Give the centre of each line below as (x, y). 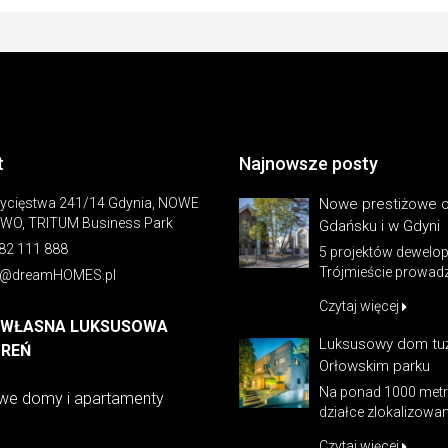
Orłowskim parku (374, 365)
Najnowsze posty (308, 163)
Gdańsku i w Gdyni (379, 225)
